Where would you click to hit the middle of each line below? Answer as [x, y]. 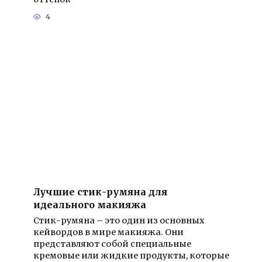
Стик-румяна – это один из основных [119, 221]
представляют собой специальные [112, 244]
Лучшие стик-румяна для [100, 192]
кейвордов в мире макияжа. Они [108, 232]
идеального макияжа [89, 205]
